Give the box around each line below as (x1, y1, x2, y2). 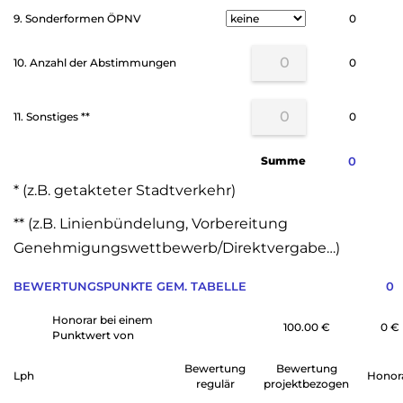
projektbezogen (264, 377, 349, 390)
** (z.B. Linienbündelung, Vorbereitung (13, 215, 288, 232)
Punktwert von (52, 328, 134, 342)
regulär (195, 377, 235, 390)
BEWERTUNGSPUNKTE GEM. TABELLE (13, 279, 246, 293)
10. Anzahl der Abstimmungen (13, 56, 176, 69)
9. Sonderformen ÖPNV (13, 12, 141, 25)
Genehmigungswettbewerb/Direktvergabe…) (13, 239, 340, 256)
